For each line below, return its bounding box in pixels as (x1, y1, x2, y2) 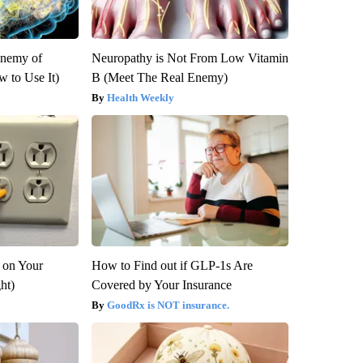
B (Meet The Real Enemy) (91, 70, 228, 85)
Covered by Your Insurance (91, 278, 232, 293)
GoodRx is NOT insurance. (106, 299, 229, 312)
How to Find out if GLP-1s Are (91, 258, 253, 273)
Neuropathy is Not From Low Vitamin (91, 51, 288, 66)
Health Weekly (106, 92, 174, 105)
